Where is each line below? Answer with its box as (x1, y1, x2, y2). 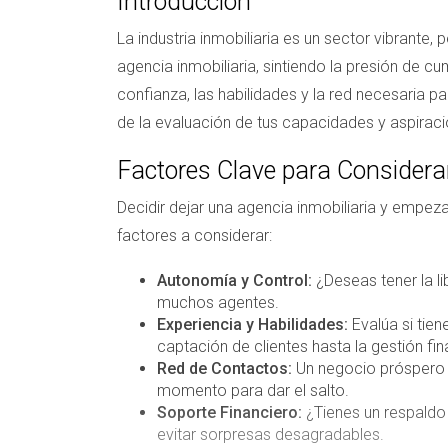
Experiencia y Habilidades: (157, 314, 348, 334)
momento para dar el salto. (157, 380, 349, 400)
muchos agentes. (157, 292, 279, 312)
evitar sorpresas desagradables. (157, 424, 384, 444)
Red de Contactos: (157, 358, 292, 378)
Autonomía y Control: (157, 270, 312, 290)
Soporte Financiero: (157, 402, 302, 422)
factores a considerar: (117, 225, 272, 245)
